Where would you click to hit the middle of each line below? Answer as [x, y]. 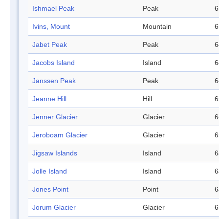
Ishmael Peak [53, 9]
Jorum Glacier [54, 208]
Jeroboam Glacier [60, 135]
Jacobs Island [54, 63]
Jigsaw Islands [55, 153]
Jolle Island [50, 171]
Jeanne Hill [49, 99]
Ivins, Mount [51, 27]
